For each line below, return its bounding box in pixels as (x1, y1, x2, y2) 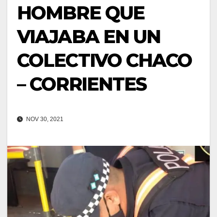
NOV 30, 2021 (25, 116, 63, 123)
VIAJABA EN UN (17, 25, 161, 48)
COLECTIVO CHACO (17, 49, 192, 72)
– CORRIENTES (17, 73, 147, 95)
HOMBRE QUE (17, 1, 145, 24)
